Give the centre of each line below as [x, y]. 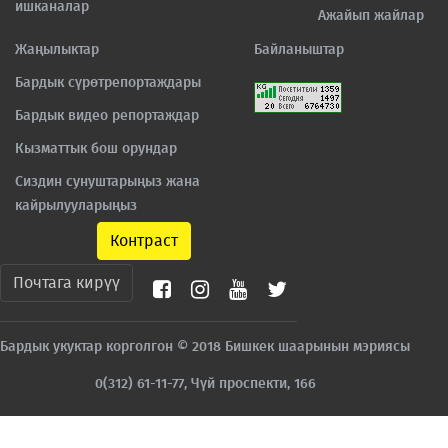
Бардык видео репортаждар [107, 115]
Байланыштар [299, 49]
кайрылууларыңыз [76, 205]
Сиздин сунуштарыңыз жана [107, 181]
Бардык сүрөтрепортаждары [108, 82]
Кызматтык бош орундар [96, 148]
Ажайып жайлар [370, 15]
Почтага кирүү [66, 282]
